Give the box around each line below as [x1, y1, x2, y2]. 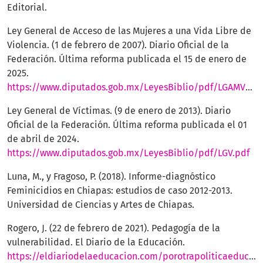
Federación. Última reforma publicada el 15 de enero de [7, 53, 247, 65]
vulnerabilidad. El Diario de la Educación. [7, 237, 185, 248]
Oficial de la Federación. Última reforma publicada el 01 [7, 119, 247, 131]
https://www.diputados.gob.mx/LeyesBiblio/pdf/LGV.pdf [7, 147, 249, 159]
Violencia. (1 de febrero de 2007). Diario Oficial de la [7, 39, 229, 51]
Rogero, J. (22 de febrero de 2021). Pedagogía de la [7, 222, 220, 234]
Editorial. [7, 2, 47, 14]
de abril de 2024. [7, 133, 79, 145]
